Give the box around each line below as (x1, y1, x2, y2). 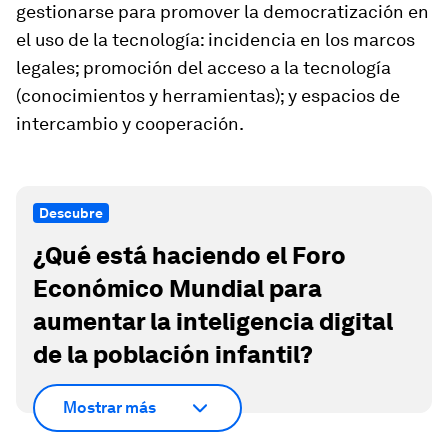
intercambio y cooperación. (16, 113, 244, 135)
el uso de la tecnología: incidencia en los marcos (16, 29, 415, 51)
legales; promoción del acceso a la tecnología (16, 57, 391, 79)
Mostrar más (63, 398, 156, 418)
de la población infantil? (33, 340, 313, 370)
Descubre (39, 205, 103, 222)
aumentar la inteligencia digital (33, 307, 393, 337)
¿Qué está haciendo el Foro (33, 241, 346, 271)
